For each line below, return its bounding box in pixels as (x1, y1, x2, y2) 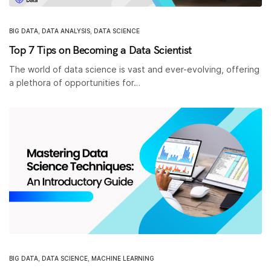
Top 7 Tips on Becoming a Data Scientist (9, 42, 192, 57)
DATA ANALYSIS (42, 27, 90, 34)
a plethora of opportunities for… (9, 77, 141, 88)
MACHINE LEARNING (91, 254, 154, 262)
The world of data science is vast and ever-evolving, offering (9, 64, 260, 74)
